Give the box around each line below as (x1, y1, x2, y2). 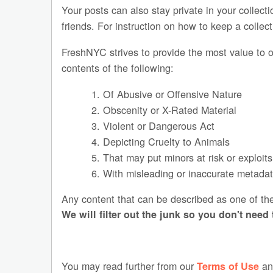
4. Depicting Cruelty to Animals (91, 133, 230, 149)
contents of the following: (62, 60, 174, 76)
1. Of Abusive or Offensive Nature (91, 86, 242, 101)
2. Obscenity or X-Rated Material (91, 102, 236, 117)
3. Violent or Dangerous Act (91, 118, 214, 133)
